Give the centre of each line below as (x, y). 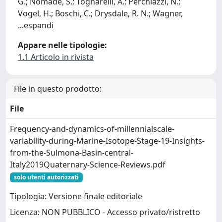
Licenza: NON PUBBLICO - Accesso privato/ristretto (105, 212)
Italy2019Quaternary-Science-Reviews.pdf (88, 165)
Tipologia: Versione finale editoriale (76, 196)
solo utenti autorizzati (46, 177)
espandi (39, 25)
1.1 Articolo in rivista (56, 57)
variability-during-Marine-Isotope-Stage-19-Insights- (107, 141)
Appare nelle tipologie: (62, 45)
